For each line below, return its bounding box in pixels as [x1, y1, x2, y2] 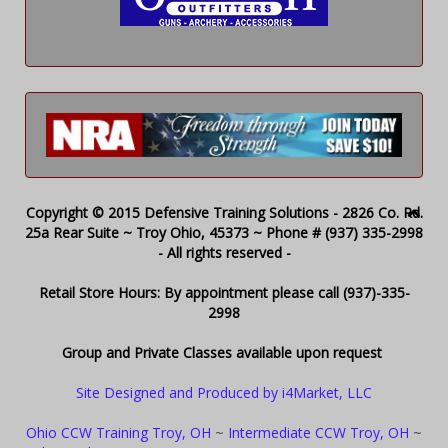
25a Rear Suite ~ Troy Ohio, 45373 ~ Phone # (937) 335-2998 [25, 222, 423, 242]
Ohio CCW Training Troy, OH [26, 422, 211, 442]
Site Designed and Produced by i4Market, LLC [76, 382, 372, 402]
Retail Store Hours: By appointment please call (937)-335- [38, 282, 410, 302]
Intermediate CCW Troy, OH [228, 422, 409, 442]
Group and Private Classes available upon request [62, 342, 386, 362]
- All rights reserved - [157, 242, 291, 262]
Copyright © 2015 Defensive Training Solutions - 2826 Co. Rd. [25, 202, 423, 222]
